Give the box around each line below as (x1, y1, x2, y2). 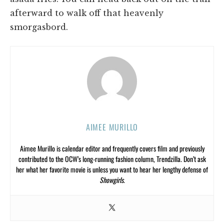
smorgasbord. (10, 21, 68, 32)
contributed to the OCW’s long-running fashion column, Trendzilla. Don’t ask (18, 153, 206, 164)
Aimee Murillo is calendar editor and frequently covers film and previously (19, 142, 204, 153)
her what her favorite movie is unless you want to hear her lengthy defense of (16, 163, 208, 174)
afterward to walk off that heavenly (10, 7, 163, 18)
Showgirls (99, 174, 123, 185)
